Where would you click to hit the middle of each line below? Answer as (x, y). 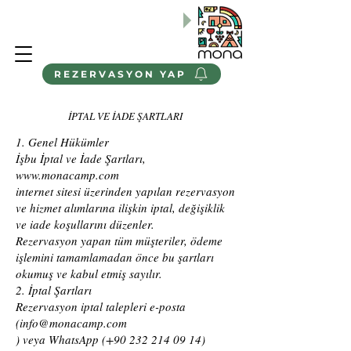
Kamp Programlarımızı (74, 26)
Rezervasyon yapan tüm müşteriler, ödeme (119, 241)
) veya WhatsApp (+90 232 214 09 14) (110, 339)
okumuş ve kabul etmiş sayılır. (89, 273)
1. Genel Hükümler (62, 142)
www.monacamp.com (67, 175)
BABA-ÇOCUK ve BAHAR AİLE (98, 14)
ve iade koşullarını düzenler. (85, 224)
